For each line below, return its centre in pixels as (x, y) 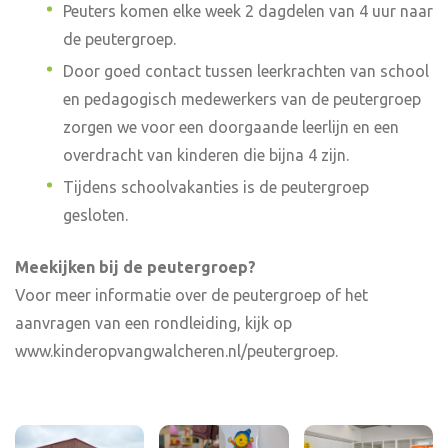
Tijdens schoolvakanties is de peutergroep (216, 187)
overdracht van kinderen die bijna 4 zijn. (206, 155)
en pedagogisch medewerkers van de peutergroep (242, 99)
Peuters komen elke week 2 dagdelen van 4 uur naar (248, 11)
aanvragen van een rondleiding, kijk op (153, 323)
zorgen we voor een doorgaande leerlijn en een (231, 127)
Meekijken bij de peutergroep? (135, 267)
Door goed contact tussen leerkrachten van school (246, 71)
